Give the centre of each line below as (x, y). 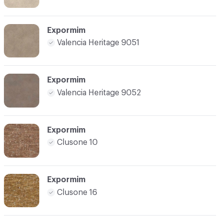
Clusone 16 (77, 192)
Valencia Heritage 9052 (99, 93)
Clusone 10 (77, 143)
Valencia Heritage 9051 (98, 43)
